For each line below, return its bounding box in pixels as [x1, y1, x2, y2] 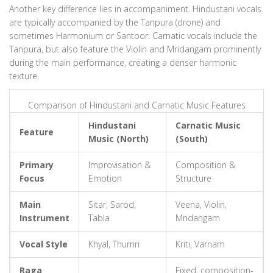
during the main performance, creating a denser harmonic [9, 57, 236, 69]
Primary [19, 159, 54, 171]
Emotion [88, 172, 122, 185]
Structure [175, 172, 211, 185]
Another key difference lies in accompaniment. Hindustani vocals [9, 3, 261, 15]
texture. [9, 70, 39, 82]
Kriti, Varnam [175, 238, 225, 250]
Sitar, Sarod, [88, 199, 136, 211]
